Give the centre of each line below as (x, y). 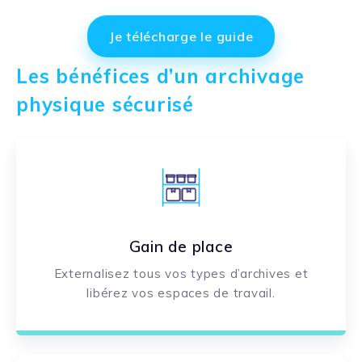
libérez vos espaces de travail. (181, 293)
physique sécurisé (105, 104)
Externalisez (92, 274)
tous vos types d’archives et (221, 274)
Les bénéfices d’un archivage (160, 76)
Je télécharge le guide (181, 36)
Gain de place (181, 247)
